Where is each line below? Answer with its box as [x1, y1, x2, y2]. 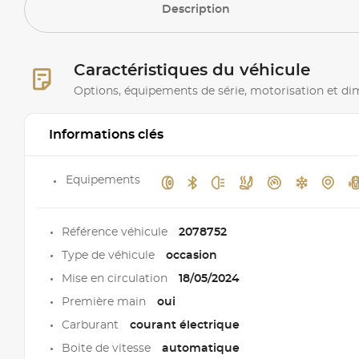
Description [162, 4, 231, 16]
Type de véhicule [62, 249, 158, 261]
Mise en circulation [62, 272, 171, 284]
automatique [162, 342, 240, 354]
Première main [62, 296, 149, 308]
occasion [166, 249, 217, 261]
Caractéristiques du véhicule [74, 63, 310, 79]
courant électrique [130, 319, 240, 331]
